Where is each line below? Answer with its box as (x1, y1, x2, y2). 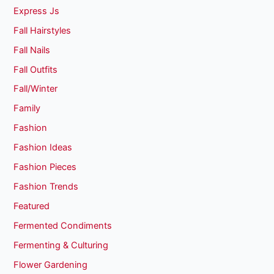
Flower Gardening (13, 259, 88, 270)
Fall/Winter (13, 83, 58, 95)
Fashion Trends (13, 181, 79, 193)
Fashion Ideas (13, 142, 73, 154)
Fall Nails (13, 44, 51, 56)
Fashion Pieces (13, 161, 77, 173)
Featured (13, 201, 50, 212)
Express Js (13, 5, 60, 17)
